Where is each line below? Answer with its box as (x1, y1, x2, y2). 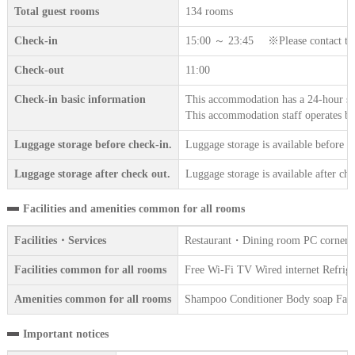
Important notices (22, 328, 109, 341)
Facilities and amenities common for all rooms (22, 203, 245, 216)
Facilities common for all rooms (13, 264, 166, 277)
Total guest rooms (13, 6, 99, 18)
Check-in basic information (13, 94, 146, 106)
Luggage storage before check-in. (13, 139, 172, 151)
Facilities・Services (13, 235, 106, 247)
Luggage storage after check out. (13, 168, 170, 181)
